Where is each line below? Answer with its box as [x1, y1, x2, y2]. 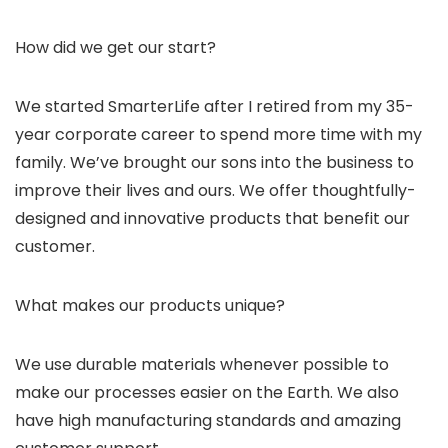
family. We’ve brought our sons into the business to [15, 151, 414, 175]
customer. [15, 235, 95, 259]
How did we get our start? [15, 36, 216, 60]
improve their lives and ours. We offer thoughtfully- [15, 179, 416, 203]
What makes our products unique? [15, 294, 285, 318]
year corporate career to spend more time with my [15, 123, 422, 147]
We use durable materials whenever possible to [15, 353, 389, 377]
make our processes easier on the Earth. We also [15, 381, 399, 405]
